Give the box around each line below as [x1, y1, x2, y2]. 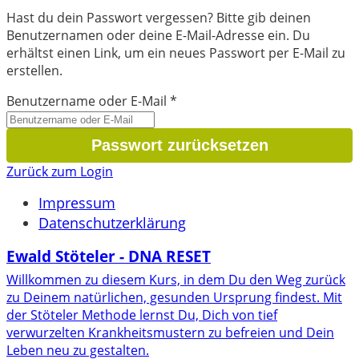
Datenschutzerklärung [38, 212, 186, 232]
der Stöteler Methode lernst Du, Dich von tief [6, 305, 277, 324]
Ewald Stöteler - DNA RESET [6, 245, 211, 266]
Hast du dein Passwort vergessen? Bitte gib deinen [6, 8, 311, 26]
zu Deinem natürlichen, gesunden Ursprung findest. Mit [6, 288, 342, 306]
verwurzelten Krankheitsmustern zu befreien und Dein [6, 323, 334, 341]
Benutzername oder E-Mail [6, 91, 167, 110]
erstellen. [6, 61, 63, 79]
